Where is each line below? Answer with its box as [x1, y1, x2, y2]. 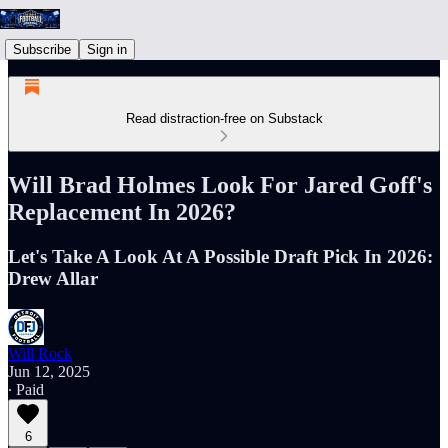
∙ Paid [8, 380, 44, 398]
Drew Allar [8, 267, 98, 289]
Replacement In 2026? [8, 198, 236, 225]
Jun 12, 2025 [8, 362, 90, 380]
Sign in [87, 41, 127, 57]
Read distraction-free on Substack [125, 111, 323, 126]
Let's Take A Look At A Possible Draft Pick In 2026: [8, 245, 433, 267]
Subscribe [13, 41, 71, 57]
